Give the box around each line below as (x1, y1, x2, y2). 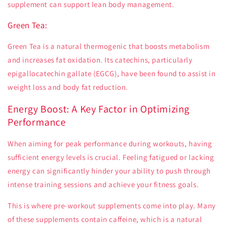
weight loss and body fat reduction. (8, 82, 129, 92)
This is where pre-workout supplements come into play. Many (8, 201, 216, 211)
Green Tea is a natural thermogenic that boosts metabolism (8, 41, 210, 51)
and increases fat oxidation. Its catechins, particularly (8, 55, 193, 65)
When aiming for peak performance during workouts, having (8, 139, 212, 149)
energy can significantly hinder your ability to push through (8, 166, 211, 176)
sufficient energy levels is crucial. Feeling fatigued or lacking (8, 152, 214, 162)
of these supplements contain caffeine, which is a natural (8, 214, 202, 224)
